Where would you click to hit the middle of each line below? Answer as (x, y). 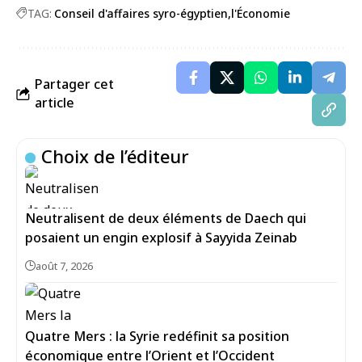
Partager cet (74, 84)
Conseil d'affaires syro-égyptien (141, 13)
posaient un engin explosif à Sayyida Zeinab (161, 238)
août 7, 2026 (64, 266)
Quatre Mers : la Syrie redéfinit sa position (157, 336)
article (55, 103)
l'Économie (261, 13)
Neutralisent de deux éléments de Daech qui (166, 218)
